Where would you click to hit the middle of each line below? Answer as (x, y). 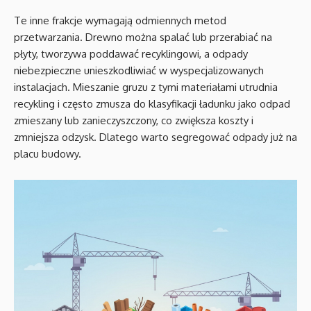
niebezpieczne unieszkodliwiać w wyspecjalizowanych (139, 70)
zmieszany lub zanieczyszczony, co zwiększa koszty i (134, 120)
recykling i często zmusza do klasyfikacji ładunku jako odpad (152, 104)
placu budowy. (48, 154)
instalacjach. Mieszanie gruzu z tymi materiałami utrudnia (146, 87)
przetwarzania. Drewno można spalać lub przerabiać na (143, 37)
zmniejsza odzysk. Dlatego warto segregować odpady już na (155, 137)
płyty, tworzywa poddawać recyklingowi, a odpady (131, 54)
